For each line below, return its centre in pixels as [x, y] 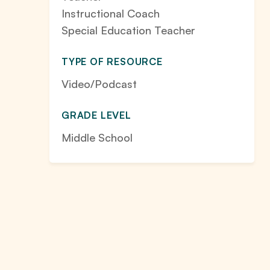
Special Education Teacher [128, 30]
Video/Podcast [99, 84]
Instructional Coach [111, 13]
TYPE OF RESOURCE [112, 61]
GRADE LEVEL [96, 115]
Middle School [97, 137]
